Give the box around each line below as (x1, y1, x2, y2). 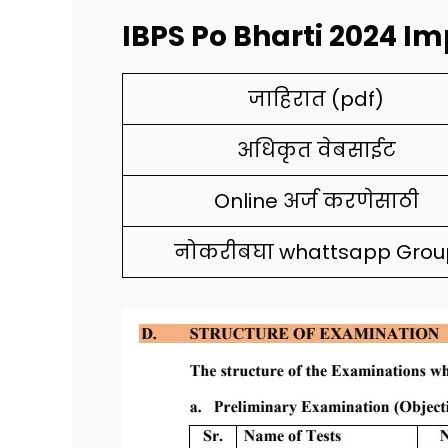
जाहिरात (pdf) (248, 84, 384, 113)
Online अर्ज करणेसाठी (213, 186, 419, 215)
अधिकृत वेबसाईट (236, 135, 396, 164)
